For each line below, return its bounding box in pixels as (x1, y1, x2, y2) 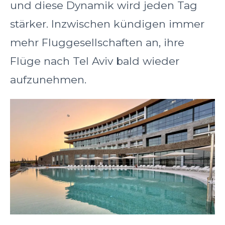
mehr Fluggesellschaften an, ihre (10, 36, 184, 49)
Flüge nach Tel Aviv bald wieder (10, 55, 179, 68)
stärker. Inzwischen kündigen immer (10, 18, 204, 31)
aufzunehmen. (10, 73, 86, 86)
